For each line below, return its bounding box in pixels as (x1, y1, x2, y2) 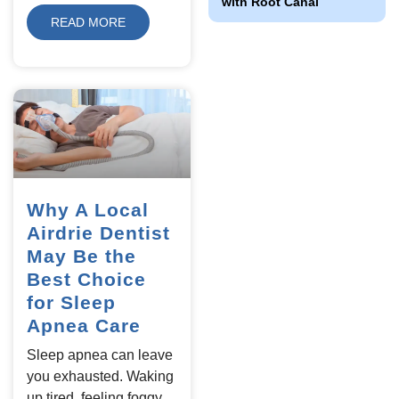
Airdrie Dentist (27, 222, 170, 243)
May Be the (27, 245, 136, 266)
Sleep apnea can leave (27, 346, 173, 362)
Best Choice (27, 268, 146, 289)
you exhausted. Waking (27, 368, 174, 384)
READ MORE (51, 15, 126, 30)
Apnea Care (27, 314, 141, 336)
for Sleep (27, 291, 116, 313)
